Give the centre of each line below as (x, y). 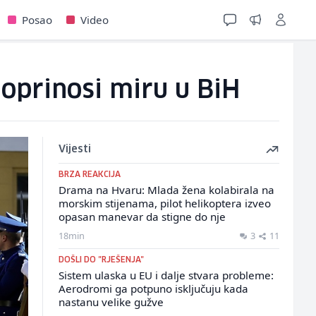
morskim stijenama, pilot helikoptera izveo (164, 203)
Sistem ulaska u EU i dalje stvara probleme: (166, 275)
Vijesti (74, 150)
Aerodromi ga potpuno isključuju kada (153, 288)
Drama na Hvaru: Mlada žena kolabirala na (166, 190)
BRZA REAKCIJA (89, 175)
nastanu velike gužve (111, 302)
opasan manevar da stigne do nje (142, 217)
